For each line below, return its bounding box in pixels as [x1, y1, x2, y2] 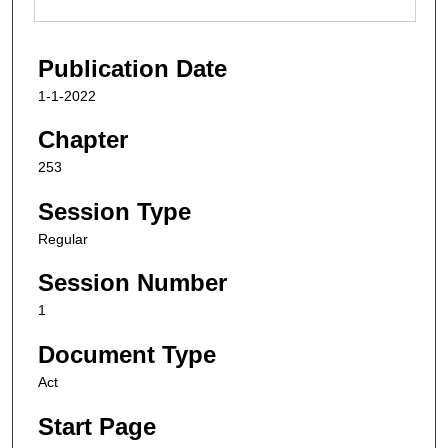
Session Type [38, 197, 191, 225]
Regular [38, 230, 88, 247]
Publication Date [38, 54, 227, 82]
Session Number [38, 269, 227, 297]
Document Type [38, 341, 216, 369]
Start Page [38, 412, 156, 440]
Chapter [38, 126, 128, 154]
